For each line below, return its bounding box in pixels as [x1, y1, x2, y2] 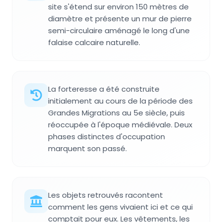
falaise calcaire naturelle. [48, 37, 140, 48]
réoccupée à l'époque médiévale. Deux [48, 119, 192, 130]
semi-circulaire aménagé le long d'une [48, 25, 190, 36]
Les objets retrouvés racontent [48, 189, 163, 200]
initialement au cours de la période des [48, 95, 193, 106]
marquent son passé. [48, 143, 127, 154]
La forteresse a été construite [48, 83, 160, 94]
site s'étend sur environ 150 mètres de [48, 1, 189, 12]
